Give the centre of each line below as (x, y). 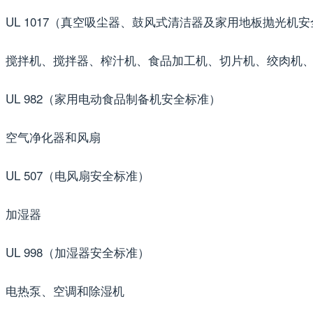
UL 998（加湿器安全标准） (78, 252)
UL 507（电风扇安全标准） (78, 175)
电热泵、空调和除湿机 (65, 290)
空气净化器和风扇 (53, 136)
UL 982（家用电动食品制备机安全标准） (113, 98)
